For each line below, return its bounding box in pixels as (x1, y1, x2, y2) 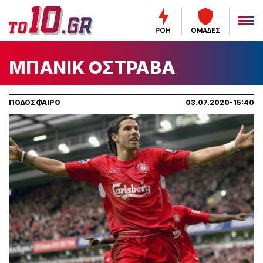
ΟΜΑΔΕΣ (190, 25, 220, 35)
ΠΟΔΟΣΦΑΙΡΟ (9, 98, 60, 107)
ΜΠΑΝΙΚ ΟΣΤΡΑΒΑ (9, 57, 176, 78)
